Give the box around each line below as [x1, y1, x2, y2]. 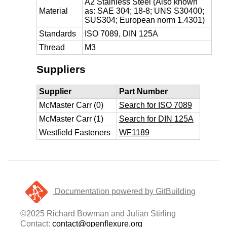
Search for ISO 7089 [119, 100, 192, 109]
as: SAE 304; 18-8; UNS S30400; [84, 6, 204, 15]
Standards [39, 29, 76, 38]
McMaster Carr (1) [39, 114, 103, 123]
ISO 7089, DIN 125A [84, 29, 158, 38]
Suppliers [36, 63, 86, 76]
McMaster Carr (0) [39, 100, 103, 109]
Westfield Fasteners [39, 128, 110, 137]
